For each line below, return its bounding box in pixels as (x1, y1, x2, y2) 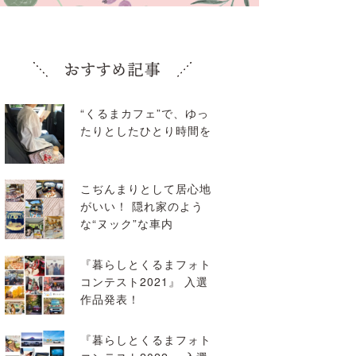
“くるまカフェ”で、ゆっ (80, 105, 209, 121)
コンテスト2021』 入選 (80, 273, 208, 289)
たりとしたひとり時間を (80, 122, 211, 138)
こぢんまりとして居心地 (80, 180, 211, 196)
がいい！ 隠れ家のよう (80, 198, 203, 214)
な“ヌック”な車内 (80, 215, 173, 231)
